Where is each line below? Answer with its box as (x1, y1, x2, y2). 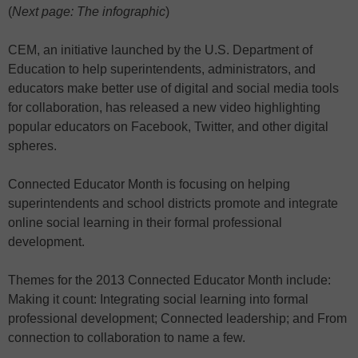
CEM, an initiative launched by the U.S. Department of (8, 42, 312, 57)
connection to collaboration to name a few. (8, 330, 245, 344)
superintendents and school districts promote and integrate (8, 196, 338, 210)
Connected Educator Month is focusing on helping (8, 177, 290, 191)
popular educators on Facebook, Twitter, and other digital (8, 119, 328, 133)
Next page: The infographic (12, 4, 165, 18)
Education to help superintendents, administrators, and (8, 62, 316, 76)
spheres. (8, 138, 57, 153)
